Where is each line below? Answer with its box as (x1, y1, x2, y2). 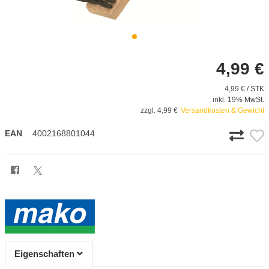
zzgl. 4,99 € (141, 106, 178, 115)
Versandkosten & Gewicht (181, 106, 264, 115)
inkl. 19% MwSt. (213, 95, 264, 104)
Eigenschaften (14, 248, 77, 259)
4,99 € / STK (225, 84, 264, 93)
